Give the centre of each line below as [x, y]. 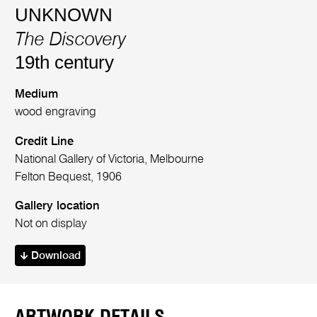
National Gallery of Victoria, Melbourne [110, 159]
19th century [65, 62]
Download [54, 256]
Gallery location [58, 207]
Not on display [51, 224]
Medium [37, 95]
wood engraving [56, 113]
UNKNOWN [64, 15]
